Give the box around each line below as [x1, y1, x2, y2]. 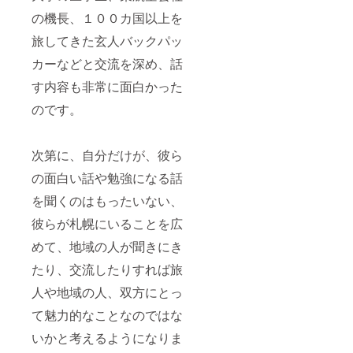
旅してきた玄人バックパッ [32, 31, 183, 50]
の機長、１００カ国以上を [32, 8, 183, 27]
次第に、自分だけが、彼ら [32, 145, 183, 164]
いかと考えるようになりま [32, 328, 183, 347]
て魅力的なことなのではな [32, 305, 183, 324]
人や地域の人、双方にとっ [32, 282, 183, 301]
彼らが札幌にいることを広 [32, 214, 183, 232]
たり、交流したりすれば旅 [32, 259, 183, 278]
